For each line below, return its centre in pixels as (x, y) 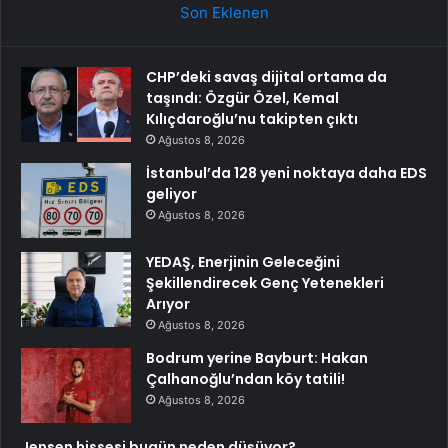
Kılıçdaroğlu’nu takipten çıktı (252, 118)
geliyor (171, 193)
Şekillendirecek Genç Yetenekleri (265, 282)
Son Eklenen (224, 12)
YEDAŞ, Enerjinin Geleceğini (243, 261)
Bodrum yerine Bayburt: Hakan (257, 357)
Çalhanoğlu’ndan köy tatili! (245, 378)
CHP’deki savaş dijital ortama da (266, 76)
